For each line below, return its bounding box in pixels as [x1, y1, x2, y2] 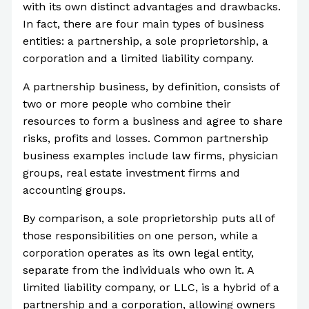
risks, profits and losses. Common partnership [22, 131, 268, 145]
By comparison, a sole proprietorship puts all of [22, 211, 275, 225]
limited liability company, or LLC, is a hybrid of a [22, 280, 279, 294]
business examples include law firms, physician [22, 148, 278, 162]
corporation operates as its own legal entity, [22, 246, 254, 259]
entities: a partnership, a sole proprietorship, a [22, 34, 268, 48]
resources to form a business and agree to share [22, 114, 283, 128]
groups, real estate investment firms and [22, 166, 240, 179]
